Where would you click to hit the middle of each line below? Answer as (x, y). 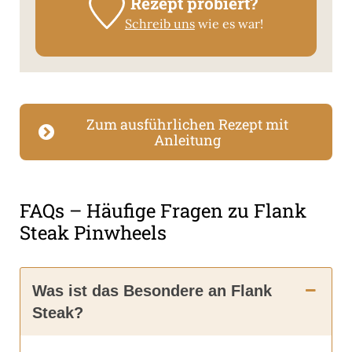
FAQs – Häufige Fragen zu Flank (163, 211)
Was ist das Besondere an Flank (152, 291)
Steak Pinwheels (93, 233)
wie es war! (229, 24)
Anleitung (187, 140)
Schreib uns (159, 24)
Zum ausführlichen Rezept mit (187, 125)
